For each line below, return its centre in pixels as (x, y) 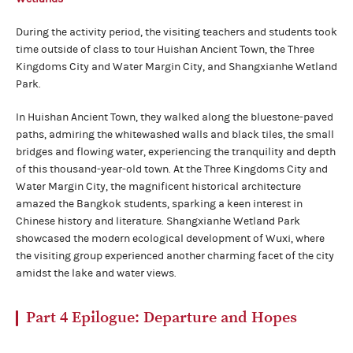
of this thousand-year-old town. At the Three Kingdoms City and (172, 169)
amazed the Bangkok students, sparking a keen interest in (159, 204)
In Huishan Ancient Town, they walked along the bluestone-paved (175, 117)
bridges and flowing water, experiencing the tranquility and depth (176, 152)
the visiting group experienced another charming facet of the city (175, 256)
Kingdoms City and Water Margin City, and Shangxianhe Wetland (176, 67)
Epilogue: (108, 318)
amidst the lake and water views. (96, 273)
